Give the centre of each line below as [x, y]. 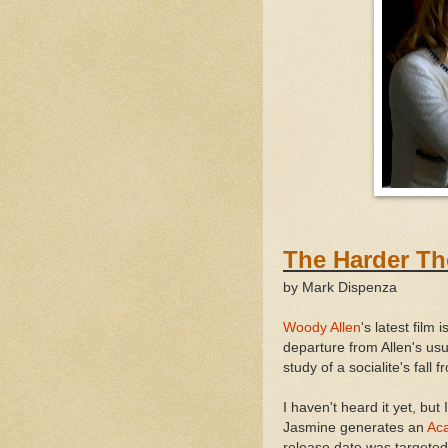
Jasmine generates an [355, 427]
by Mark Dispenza [340, 287]
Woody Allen [322, 327]
